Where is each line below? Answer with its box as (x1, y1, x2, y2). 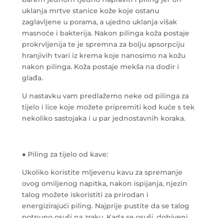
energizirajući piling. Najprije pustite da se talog (21, 201, 189, 210)
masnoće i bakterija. (21, 28, 92, 37)
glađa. (21, 73, 43, 82)
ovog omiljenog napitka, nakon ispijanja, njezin (21, 179, 187, 188)
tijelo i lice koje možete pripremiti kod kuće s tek (21, 102, 195, 111)
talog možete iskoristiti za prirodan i (21, 190, 148, 199)
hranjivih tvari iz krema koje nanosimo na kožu (21, 51, 185, 60)
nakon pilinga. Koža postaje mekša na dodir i (21, 62, 179, 71)
